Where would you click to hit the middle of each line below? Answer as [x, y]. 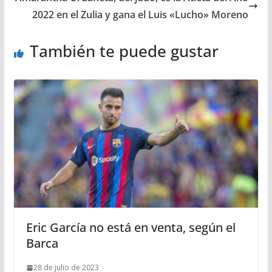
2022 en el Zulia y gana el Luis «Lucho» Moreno [141, 14]
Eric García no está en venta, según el [131, 228]
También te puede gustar [124, 51]
